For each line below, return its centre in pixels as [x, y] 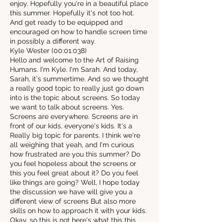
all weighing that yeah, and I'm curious [72, 145]
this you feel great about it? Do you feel [74, 173]
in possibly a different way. [53, 41]
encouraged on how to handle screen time [79, 32]
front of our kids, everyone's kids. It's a [71, 126]
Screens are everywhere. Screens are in [74, 116]
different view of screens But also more [73, 201]
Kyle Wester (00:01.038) [48, 51]
